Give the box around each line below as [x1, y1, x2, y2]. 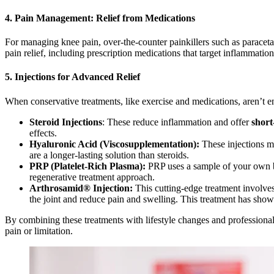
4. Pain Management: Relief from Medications [5, 12, 195, 23]
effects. [29, 127, 57, 138]
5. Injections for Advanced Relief [5, 72, 140, 83]
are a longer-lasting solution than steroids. [29, 149, 189, 160]
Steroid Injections [29, 116, 102, 127]
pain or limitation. [5, 225, 73, 236]
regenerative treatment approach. [29, 171, 155, 182]
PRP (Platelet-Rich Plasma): [29, 160, 146, 171]
